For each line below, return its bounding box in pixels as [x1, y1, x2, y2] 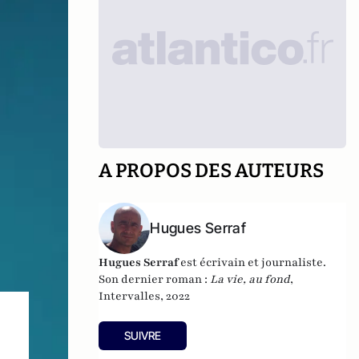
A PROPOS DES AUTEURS [99, 159, 325, 182]
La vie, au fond [210, 272, 291, 287]
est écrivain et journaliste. [178, 255, 327, 270]
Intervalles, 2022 [99, 288, 191, 304]
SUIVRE [124, 329, 162, 342]
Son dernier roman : [99, 272, 211, 287]
